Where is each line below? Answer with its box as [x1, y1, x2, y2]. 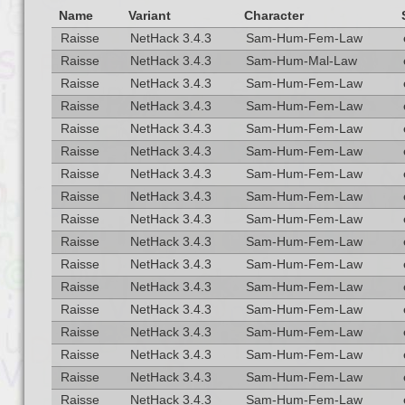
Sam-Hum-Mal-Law [245, 54, 357, 68]
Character [243, 9, 304, 23]
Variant [127, 9, 171, 23]
